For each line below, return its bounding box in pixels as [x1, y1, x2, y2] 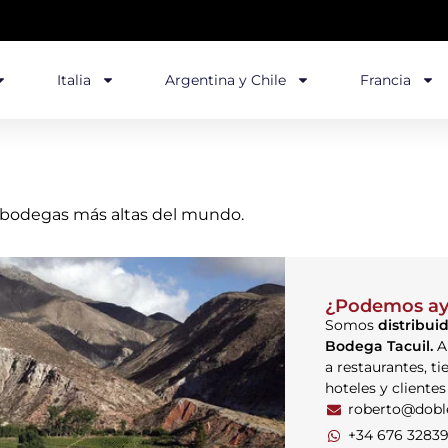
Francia [359, 71, 411, 89]
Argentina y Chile [164, 71, 286, 89]
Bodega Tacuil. [325, 337, 437, 355]
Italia [56, 71, 91, 89]
